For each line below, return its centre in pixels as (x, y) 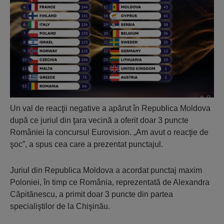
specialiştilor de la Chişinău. (60, 206)
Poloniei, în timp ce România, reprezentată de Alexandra (110, 182)
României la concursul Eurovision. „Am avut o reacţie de (109, 132)
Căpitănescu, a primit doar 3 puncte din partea (91, 194)
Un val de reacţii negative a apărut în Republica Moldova (110, 108)
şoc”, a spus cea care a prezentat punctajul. (86, 144)
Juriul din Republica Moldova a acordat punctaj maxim (106, 170)
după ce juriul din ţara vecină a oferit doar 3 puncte (99, 120)
